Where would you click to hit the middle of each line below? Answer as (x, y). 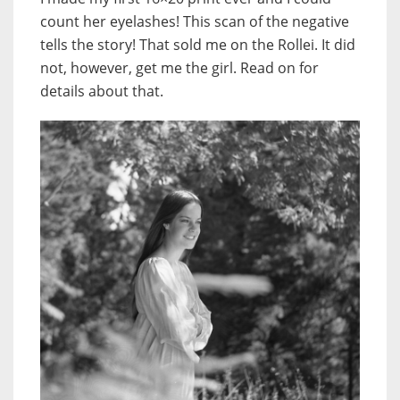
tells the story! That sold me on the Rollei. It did (198, 45)
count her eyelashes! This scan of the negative (195, 22)
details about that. (102, 92)
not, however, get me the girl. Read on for (179, 68)
